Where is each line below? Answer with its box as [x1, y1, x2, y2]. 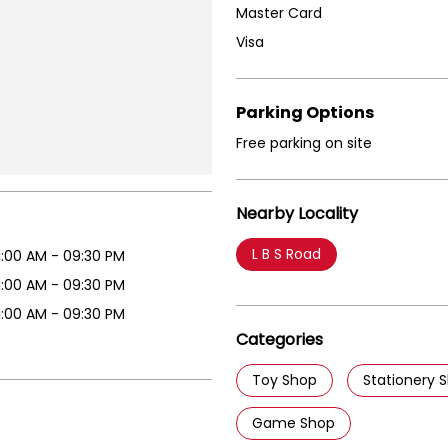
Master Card [236, 2, 322, 23]
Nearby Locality [236, 201, 358, 225]
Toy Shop [252, 369, 317, 390]
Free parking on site [236, 132, 372, 153]
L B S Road [252, 243, 321, 264]
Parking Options [236, 100, 374, 124]
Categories [236, 327, 323, 351]
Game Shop [252, 412, 335, 433]
